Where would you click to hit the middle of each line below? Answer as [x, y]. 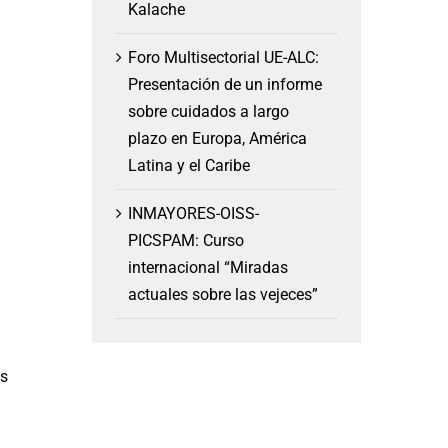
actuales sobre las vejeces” [222, 294]
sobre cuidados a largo [208, 111]
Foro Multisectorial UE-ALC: [223, 57]
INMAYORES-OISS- [193, 213]
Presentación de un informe [224, 84]
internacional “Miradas [207, 267]
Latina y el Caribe [188, 165]
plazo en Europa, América [217, 138]
